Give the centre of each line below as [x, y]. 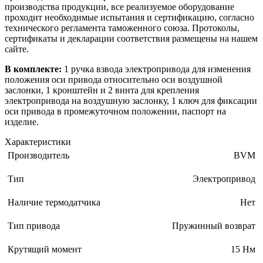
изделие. [22, 122]
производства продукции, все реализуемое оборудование [119, 7]
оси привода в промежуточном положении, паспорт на [115, 112]
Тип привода [34, 226]
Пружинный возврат [214, 226]
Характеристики [38, 142]
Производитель [38, 156]
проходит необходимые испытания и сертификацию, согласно [129, 18]
